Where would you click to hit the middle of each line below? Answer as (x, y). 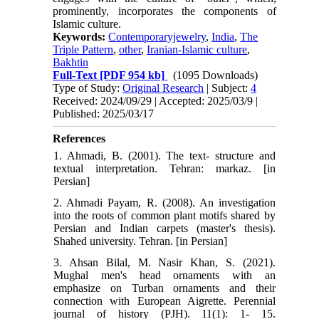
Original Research (163, 88)
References (79, 138)
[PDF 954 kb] (131, 75)
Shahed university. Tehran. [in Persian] (141, 241)
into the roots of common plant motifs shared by (164, 215)
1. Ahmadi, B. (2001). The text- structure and (164, 155)
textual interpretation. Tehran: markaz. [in (164, 168)
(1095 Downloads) (216, 75)
